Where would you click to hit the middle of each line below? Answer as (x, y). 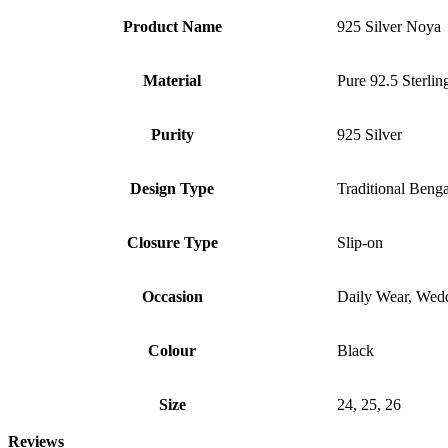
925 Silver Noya (389, 27)
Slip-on (360, 243)
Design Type (172, 189)
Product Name (172, 27)
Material (172, 81)
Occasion (172, 297)
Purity (172, 135)
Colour (172, 351)
